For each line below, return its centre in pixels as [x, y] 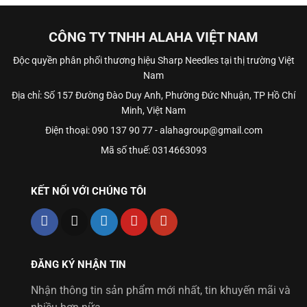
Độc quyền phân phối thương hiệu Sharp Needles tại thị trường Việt [153, 61]
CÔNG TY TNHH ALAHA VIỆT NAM [153, 37]
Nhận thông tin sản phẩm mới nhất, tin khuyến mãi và [161, 290]
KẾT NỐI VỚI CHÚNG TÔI [88, 192]
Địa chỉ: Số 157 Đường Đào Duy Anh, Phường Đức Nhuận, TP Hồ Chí [153, 96]
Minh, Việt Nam [153, 111]
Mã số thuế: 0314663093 [153, 150]
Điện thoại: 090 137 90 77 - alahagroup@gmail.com [153, 131]
